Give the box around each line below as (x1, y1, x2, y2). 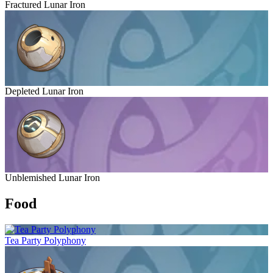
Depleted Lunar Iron (5, 86, 83, 97)
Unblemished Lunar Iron (5, 172, 100, 183)
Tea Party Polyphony (5, 235, 86, 246)
